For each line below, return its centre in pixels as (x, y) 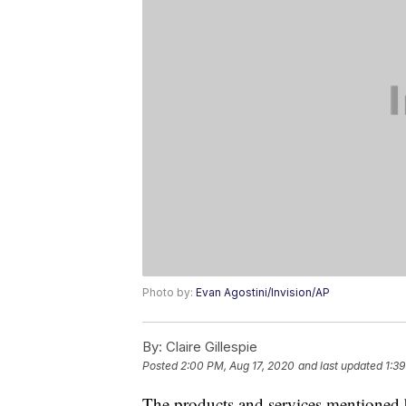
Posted (161, 366)
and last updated (340, 366)
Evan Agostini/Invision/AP (263, 293)
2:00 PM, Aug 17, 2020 (237, 366)
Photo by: (169, 293)
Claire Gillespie (210, 347)
